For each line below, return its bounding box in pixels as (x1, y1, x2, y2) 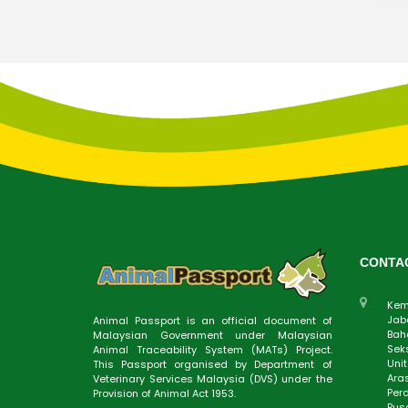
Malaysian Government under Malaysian (93, 327, 332, 342)
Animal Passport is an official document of (93, 312, 332, 328)
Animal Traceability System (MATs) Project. (93, 342, 332, 357)
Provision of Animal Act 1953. (93, 385, 236, 401)
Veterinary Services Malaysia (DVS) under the (93, 371, 332, 386)
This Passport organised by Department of (93, 356, 332, 372)
